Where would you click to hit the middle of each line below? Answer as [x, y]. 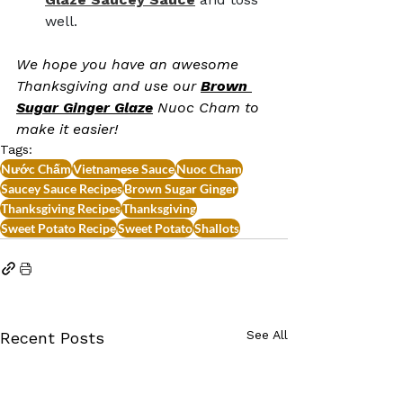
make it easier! [67, 129]
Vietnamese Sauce [124, 168]
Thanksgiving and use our [108, 85]
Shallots [217, 228]
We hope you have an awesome [130, 64]
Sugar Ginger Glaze [85, 107]
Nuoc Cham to [210, 107]
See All [267, 334]
